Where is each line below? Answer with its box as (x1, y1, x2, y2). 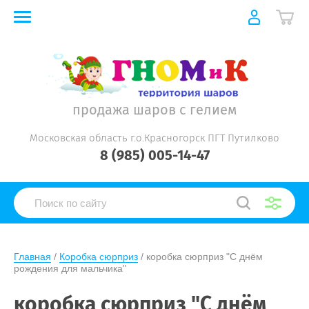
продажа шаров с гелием (72, 101, 237, 118)
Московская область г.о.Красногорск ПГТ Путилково (30, 132, 279, 144)
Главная (14, 251, 51, 262)
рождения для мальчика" (14, 263, 126, 274)
